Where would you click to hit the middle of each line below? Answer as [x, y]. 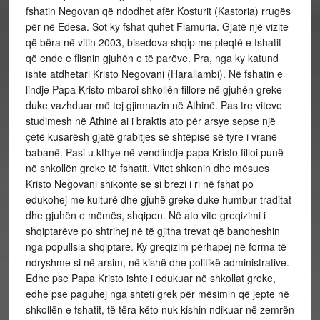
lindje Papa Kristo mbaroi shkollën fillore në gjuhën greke [154, 89]
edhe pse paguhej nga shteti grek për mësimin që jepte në [157, 294]
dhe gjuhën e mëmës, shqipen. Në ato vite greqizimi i [145, 215]
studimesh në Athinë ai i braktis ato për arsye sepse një [150, 121]
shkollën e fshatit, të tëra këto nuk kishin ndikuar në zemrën [160, 309]
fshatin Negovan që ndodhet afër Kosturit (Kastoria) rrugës [158, 11]
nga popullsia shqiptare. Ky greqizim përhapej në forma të [156, 246]
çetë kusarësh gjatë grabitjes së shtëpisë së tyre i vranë [151, 136]
